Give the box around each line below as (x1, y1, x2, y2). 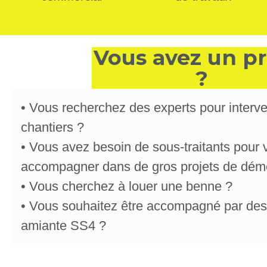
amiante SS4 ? (21, 218, 106, 234)
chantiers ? (21, 120, 84, 135)
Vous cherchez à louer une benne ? (29, 179, 232, 194)
